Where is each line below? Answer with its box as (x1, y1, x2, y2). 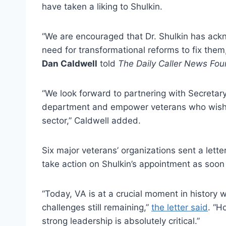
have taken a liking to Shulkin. (42, 1, 162, 12)
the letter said (151, 202, 208, 212)
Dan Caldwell (42, 58, 97, 69)
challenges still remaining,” (42, 202, 151, 212)
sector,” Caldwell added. (42, 115, 141, 126)
